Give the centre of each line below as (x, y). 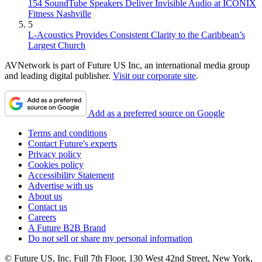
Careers (42, 218)
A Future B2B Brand (67, 228)
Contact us (48, 207)
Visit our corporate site (154, 76)
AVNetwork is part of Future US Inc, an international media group (127, 65)
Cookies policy (56, 165)
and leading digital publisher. (59, 76)
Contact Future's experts (73, 144)
